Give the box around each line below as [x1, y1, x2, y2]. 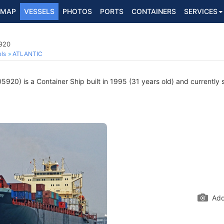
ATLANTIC [12, 50, 42, 57]
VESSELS [24, 7, 54, 15]
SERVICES [184, 7, 217, 15]
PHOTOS [62, 7, 92, 15]
